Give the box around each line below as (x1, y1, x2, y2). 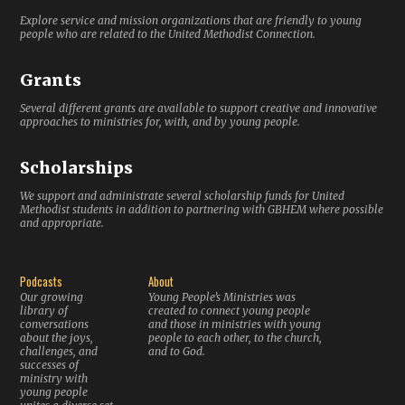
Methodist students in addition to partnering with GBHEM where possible (20, 202, 384, 216)
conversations (20, 317, 89, 331)
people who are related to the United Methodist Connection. (20, 27, 316, 41)
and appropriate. (20, 216, 105, 230)
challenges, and (20, 344, 99, 358)
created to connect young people (147, 304, 310, 317)
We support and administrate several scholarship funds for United (20, 189, 345, 202)
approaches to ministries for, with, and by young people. (20, 115, 301, 128)
